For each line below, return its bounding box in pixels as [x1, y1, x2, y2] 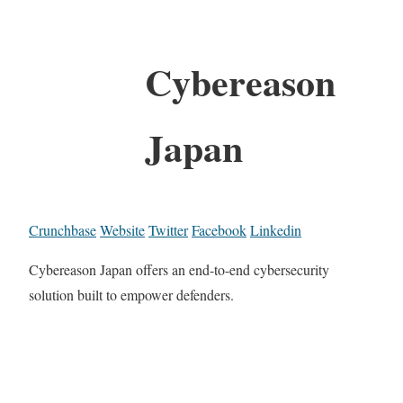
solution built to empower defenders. [29, 284, 234, 304]
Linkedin [250, 219, 301, 239]
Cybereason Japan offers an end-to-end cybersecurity [29, 259, 329, 279]
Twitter [148, 219, 188, 239]
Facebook [192, 219, 246, 239]
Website [100, 219, 145, 239]
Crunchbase [29, 219, 96, 239]
